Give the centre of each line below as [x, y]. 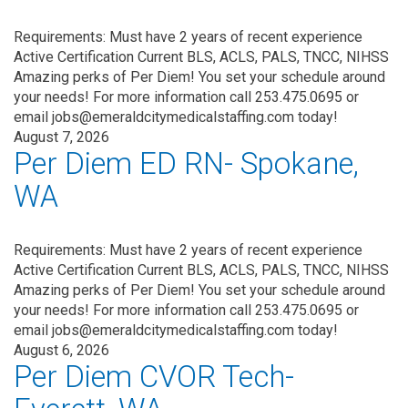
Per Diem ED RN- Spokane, [186, 163]
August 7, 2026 [61, 137]
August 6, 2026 [61, 350]
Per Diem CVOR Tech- [154, 377]
